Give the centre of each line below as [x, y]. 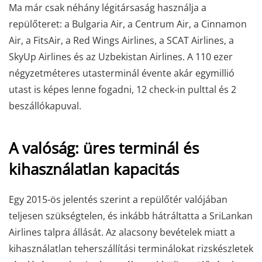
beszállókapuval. [45, 106]
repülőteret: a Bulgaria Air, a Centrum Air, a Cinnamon [128, 24]
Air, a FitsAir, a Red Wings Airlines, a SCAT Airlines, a [121, 40]
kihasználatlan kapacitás [94, 169]
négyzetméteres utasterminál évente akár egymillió [122, 73]
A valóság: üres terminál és [104, 148]
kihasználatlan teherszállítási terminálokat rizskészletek [131, 249]
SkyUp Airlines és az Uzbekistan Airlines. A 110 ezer [121, 57]
